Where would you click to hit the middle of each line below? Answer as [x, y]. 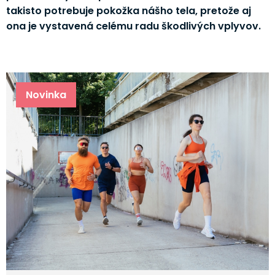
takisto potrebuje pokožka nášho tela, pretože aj [128, 10]
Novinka [46, 95]
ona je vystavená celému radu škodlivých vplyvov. [133, 26]
